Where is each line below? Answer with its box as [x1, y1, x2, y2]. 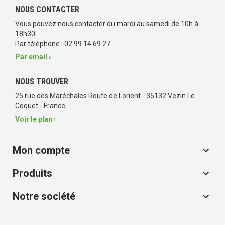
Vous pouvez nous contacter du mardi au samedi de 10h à [15, 19, 198, 28]
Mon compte [13, 144, 70, 156]
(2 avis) [103, 98, 135, 110]
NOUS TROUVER [15, 76, 68, 86]
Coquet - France [15, 101, 65, 110]
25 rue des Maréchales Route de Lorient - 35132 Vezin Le [15, 91, 195, 100]
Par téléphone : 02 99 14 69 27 [15, 39, 110, 48]
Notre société [13, 190, 75, 202]
